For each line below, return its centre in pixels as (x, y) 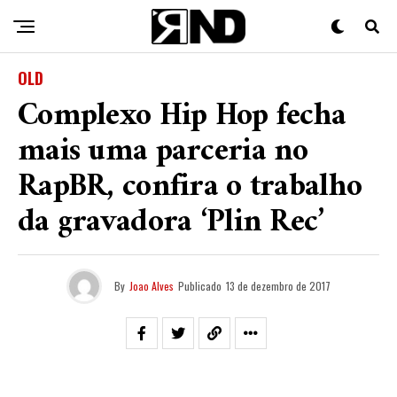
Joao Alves (152, 286)
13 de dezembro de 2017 (278, 286)
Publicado (200, 286)
